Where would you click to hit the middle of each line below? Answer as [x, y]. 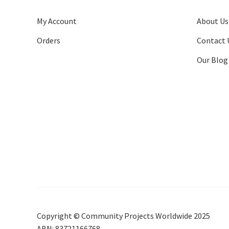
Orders [49, 41]
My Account [57, 21]
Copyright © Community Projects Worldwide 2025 [123, 216]
